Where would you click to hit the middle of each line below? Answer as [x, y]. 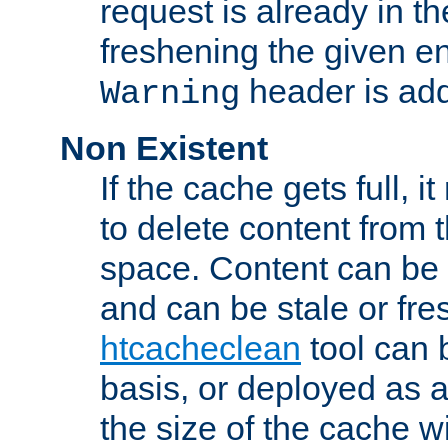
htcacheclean [200, 348]
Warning [170, 94]
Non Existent [164, 148]
